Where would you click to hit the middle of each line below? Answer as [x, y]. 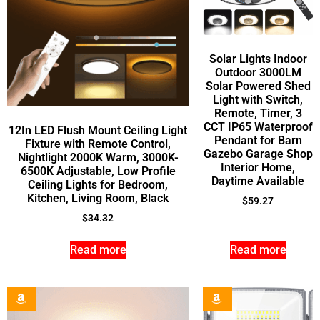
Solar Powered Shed [258, 86]
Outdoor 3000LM [258, 73]
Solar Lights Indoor [258, 59]
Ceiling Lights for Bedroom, [98, 185]
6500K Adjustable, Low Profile [98, 171]
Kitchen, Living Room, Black [98, 199]
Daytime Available [258, 181]
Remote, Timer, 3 [258, 114]
